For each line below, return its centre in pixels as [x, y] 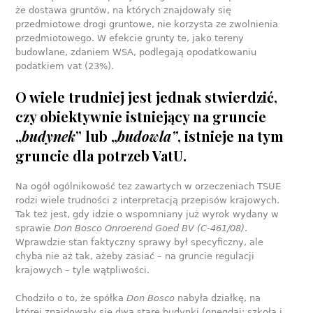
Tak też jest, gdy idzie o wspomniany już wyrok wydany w [147, 214]
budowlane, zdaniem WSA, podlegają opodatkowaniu [136, 52]
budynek [49, 136]
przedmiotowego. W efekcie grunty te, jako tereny [130, 38]
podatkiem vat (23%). [65, 66]
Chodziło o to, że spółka [71, 298]
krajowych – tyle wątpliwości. [83, 270]
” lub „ [97, 136]
